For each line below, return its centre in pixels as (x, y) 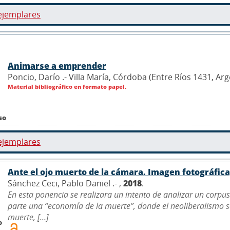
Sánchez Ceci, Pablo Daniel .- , (65, 183)
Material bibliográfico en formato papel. (67, 87)
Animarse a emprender (57, 66)
